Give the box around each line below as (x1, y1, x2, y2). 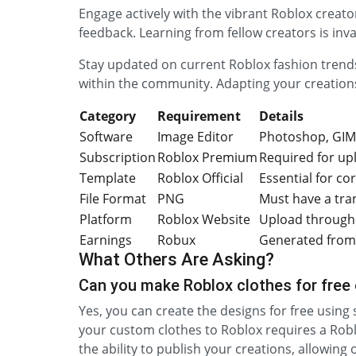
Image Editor (157, 128, 234, 145)
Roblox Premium (157, 149, 257, 166)
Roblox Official (157, 169, 243, 187)
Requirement (157, 107, 241, 125)
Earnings (79, 231, 132, 249)
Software (79, 128, 133, 145)
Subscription (79, 149, 156, 166)
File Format (79, 190, 146, 207)
